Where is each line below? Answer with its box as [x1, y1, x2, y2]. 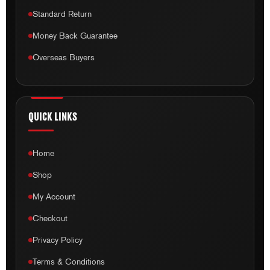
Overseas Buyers [33, 52, 95, 63]
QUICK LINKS [28, 110, 77, 123]
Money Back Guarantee [33, 31, 118, 41]
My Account [33, 192, 76, 202]
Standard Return [33, 9, 92, 19]
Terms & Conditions [33, 257, 105, 267]
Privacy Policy [33, 235, 83, 245]
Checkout [33, 213, 68, 224]
